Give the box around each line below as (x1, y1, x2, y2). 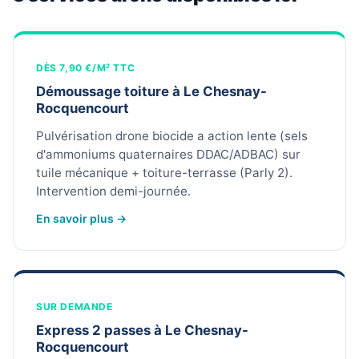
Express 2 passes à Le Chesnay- (36, 322, 248, 339)
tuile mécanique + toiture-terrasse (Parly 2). (36, 165, 292, 181)
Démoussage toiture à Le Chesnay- (36, 83, 267, 100)
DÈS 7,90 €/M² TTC (36, 62, 135, 75)
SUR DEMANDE (36, 301, 113, 313)
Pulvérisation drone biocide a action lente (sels (36, 128, 308, 144)
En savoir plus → (36, 212, 127, 226)
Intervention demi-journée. (36, 184, 191, 200)
